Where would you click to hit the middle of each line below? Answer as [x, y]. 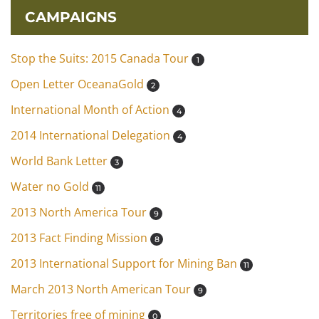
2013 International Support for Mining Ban [125, 264]
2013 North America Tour [80, 213]
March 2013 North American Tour [102, 289]
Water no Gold [51, 187]
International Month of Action [91, 110]
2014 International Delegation [92, 136]
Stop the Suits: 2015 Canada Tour [101, 59]
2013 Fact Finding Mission [80, 238]
